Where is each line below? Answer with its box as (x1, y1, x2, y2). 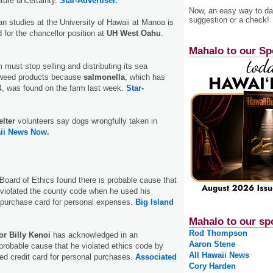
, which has (125, 73, 165, 82)
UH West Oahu (107, 29, 161, 38)
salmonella (83, 73, 125, 82)
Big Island (135, 197, 174, 207)
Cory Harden (189, 261, 236, 271)
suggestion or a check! (189, 15, 269, 24)
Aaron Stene (189, 239, 235, 249)
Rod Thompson (189, 229, 247, 238)
